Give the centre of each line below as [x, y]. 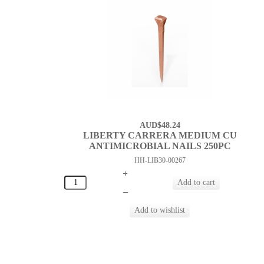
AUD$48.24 [160, 126]
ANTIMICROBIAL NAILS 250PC [160, 146]
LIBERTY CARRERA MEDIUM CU [160, 136]
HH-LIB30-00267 [160, 161]
